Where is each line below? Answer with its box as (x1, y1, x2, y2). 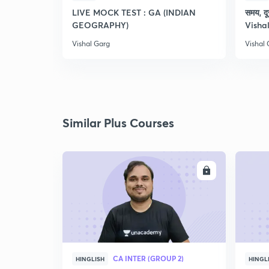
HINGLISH (76, 255, 104, 263)
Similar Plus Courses (62, 115, 174, 131)
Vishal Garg (72, 39, 110, 48)
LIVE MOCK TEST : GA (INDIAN (72, 7, 196, 18)
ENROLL (169, 166, 198, 175)
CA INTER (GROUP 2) (113, 253, 184, 263)
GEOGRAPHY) (72, 19, 128, 31)
